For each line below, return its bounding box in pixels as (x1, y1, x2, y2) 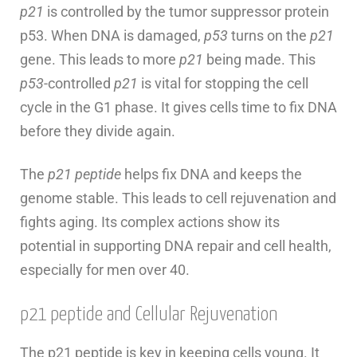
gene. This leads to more (20, 51, 179, 69)
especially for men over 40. (20, 261, 190, 279)
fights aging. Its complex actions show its (20, 214, 280, 231)
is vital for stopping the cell (138, 75, 308, 92)
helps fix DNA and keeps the (121, 166, 302, 183)
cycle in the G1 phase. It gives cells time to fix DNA (20, 99, 337, 116)
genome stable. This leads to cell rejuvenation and (20, 190, 336, 207)
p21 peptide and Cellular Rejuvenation (20, 305, 277, 325)
